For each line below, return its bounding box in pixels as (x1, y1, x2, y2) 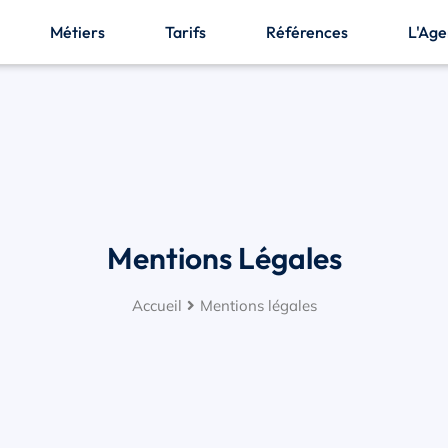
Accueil (131, 295, 182, 315)
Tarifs (165, 22, 207, 42)
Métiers (50, 22, 106, 42)
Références (266, 22, 349, 42)
